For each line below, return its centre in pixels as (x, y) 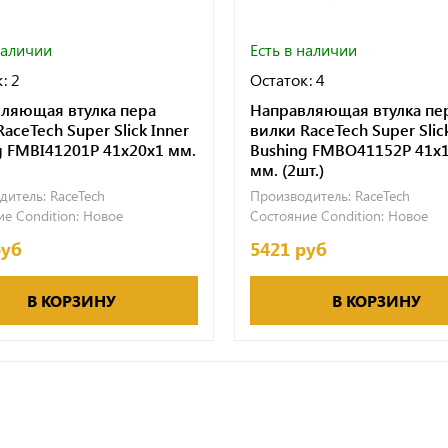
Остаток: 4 (287, 79)
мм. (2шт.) (286, 169)
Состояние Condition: (316, 215)
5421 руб (288, 248)
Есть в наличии (303, 49)
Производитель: (300, 195)
